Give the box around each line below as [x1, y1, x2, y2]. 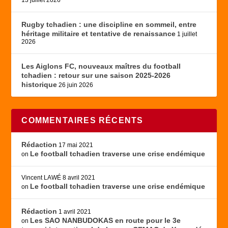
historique [21, 80, 58, 89]
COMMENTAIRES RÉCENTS [21, 116, 144, 125]
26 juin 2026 [59, 81, 94, 89]
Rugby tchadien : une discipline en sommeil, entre [21, 20, 197, 29]
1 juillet [177, 31, 197, 38]
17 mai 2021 [59, 141, 94, 149]
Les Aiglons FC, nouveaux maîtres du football [21, 62, 181, 71]
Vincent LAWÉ [21, 174, 62, 182]
